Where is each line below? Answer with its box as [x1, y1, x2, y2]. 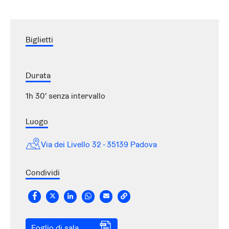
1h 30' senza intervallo [26, 90, 105, 102]
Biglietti [26, 34, 53, 45]
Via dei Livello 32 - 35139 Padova [41, 139, 157, 150]
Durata [26, 70, 51, 81]
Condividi [26, 167, 60, 178]
